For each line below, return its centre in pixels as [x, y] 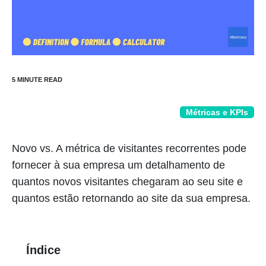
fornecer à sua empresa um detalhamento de [118, 165]
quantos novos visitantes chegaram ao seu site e [127, 182]
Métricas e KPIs [217, 112]
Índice [43, 250]
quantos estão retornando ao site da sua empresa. [131, 198]
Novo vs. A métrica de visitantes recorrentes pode [129, 148]
